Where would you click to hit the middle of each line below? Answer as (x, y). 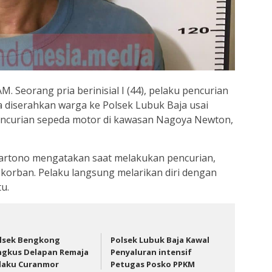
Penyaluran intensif (151, 252)
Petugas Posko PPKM (153, 264)
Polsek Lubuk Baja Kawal (160, 240)
